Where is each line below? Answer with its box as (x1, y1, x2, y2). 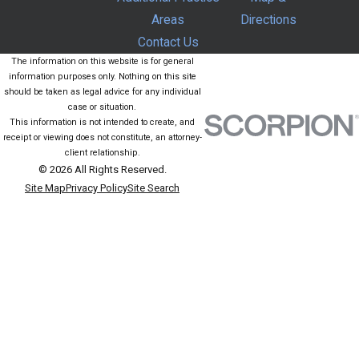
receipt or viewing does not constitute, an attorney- (2, 131, 202, 143)
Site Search (127, 181, 179, 194)
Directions (240, 12, 296, 27)
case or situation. (68, 101, 136, 112)
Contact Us (137, 34, 199, 50)
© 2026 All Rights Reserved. (38, 163, 167, 175)
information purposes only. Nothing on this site (8, 71, 196, 82)
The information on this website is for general (10, 55, 194, 67)
